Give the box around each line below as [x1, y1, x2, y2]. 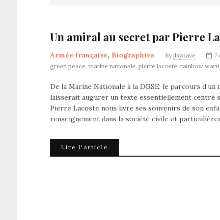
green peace [50, 62, 85, 70]
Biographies [111, 51, 154, 59]
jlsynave [173, 52, 195, 59]
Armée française [50, 51, 108, 59]
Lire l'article [61, 143, 108, 151]
